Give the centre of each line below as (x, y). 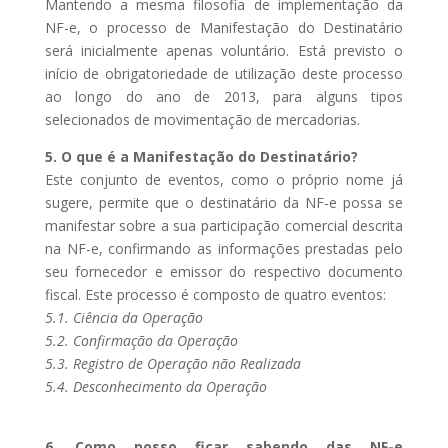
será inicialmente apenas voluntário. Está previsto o (224, 50)
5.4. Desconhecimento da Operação (155, 386)
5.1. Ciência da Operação (123, 317)
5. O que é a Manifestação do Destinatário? (201, 156)
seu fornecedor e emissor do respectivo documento (224, 271)
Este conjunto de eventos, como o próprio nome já (224, 179)
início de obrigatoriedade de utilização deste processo (224, 73)
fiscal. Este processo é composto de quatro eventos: (215, 294)
